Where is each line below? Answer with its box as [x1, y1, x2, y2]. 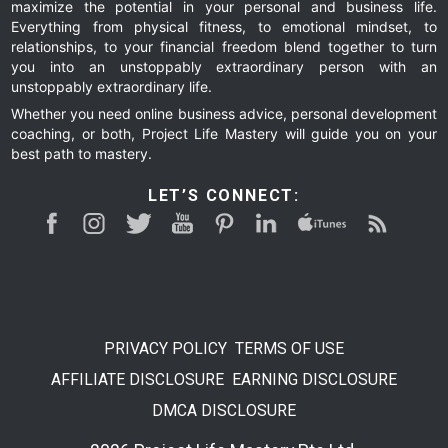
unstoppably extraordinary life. [11, 78, 213, 96]
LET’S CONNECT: [147, 186, 301, 206]
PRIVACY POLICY [103, 339, 227, 359]
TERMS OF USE [235, 339, 345, 359]
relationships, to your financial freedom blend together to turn [11, 38, 437, 56]
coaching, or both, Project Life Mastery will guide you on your [11, 125, 437, 143]
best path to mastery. [11, 145, 153, 163]
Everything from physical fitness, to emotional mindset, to [11, 18, 437, 36]
